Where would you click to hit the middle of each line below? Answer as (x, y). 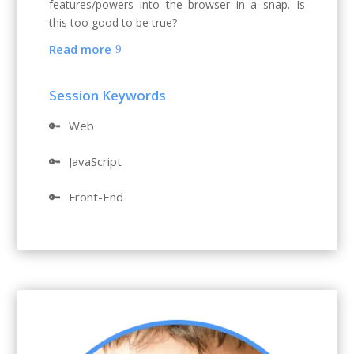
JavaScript (96, 162)
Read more (81, 49)
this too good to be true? (113, 23)
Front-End (96, 197)
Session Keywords (108, 96)
